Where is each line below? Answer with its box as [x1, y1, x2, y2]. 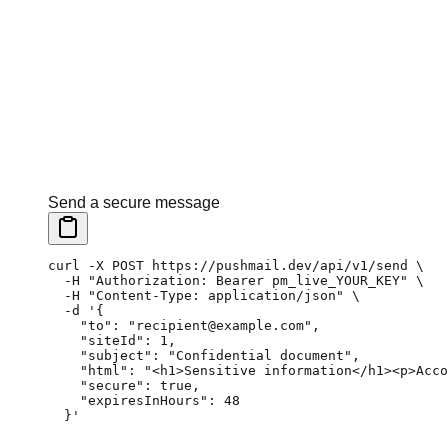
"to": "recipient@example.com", [48, 318, 320, 334]
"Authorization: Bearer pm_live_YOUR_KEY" [80, 273, 408, 289]
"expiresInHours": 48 [48, 393, 240, 409]
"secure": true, [48, 378, 200, 394]
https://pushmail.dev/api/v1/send [144, 258, 408, 274]
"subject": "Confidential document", [48, 348, 360, 364]
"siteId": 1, [48, 333, 176, 349]
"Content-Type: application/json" [80, 288, 344, 304]
